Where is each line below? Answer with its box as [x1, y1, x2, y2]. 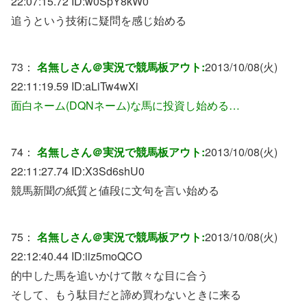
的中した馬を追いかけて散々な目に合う [11, 267, 208, 283]
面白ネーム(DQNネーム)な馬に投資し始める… [11, 97, 240, 113]
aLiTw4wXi [85, 77, 138, 94]
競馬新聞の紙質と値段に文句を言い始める [11, 182, 219, 198]
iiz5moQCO [85, 247, 142, 264]
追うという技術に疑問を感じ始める [11, 12, 186, 28]
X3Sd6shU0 [85, 162, 145, 179]
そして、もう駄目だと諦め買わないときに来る [11, 286, 241, 302]
